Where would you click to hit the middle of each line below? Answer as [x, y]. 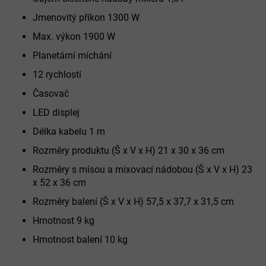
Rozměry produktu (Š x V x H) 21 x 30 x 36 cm [129, 151]
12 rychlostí [57, 75]
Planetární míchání [72, 56]
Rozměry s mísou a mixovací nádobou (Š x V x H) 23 [142, 170]
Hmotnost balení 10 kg [80, 240]
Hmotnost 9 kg [64, 221]
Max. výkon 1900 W [74, 37]
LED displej [56, 113]
